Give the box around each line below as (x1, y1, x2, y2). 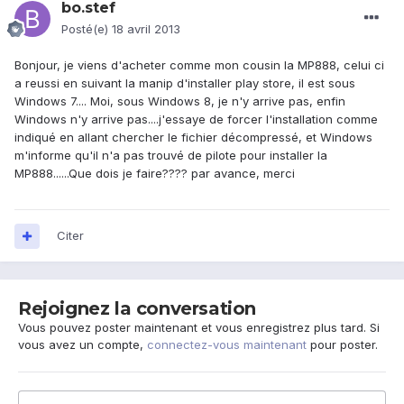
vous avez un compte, (18, 337, 147, 353)
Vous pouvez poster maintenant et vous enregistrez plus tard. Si (18, 320, 380, 335)
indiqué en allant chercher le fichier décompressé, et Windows (14, 130, 372, 145)
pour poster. (307, 337, 378, 353)
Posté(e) (61, 22, 112, 37)
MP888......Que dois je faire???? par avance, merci (14, 166, 295, 181)
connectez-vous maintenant (147, 337, 307, 353)
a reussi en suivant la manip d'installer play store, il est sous (14, 76, 355, 91)
